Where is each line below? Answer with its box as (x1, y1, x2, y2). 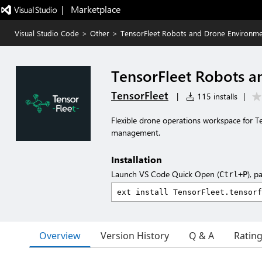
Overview (39, 229, 81, 242)
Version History (101, 229, 169, 242)
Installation (111, 153, 162, 166)
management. (111, 127, 160, 138)
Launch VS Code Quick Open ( (111, 168, 219, 180)
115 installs (195, 91, 237, 102)
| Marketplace (61, 3, 120, 15)
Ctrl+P (219, 170, 247, 179)
